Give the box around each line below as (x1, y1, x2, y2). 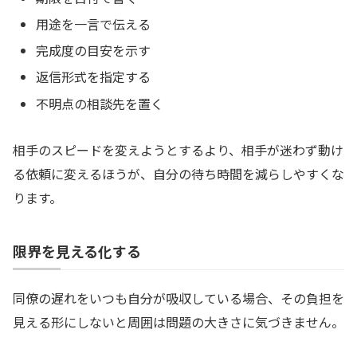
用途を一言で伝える (36, 14, 151, 34)
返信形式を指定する (36, 67, 151, 87)
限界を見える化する (13, 241, 141, 262)
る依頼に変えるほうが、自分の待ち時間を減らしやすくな (13, 164, 344, 184)
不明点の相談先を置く (36, 93, 164, 113)
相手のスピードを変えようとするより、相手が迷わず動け (13, 140, 343, 160)
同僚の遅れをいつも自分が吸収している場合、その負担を (13, 288, 344, 308)
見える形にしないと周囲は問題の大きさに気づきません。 (13, 312, 344, 332)
